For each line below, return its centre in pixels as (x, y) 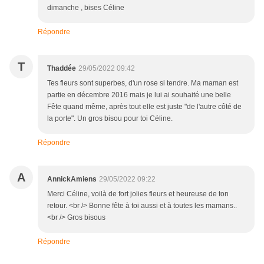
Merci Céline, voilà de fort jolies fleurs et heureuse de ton (138, 194)
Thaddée (62, 69)
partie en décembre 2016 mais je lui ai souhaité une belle (139, 95)
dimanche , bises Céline (86, 8)
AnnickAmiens (72, 179)
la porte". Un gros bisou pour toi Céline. (110, 119)
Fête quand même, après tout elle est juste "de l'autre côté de (144, 107)
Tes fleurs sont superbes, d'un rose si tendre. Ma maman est (143, 83)
